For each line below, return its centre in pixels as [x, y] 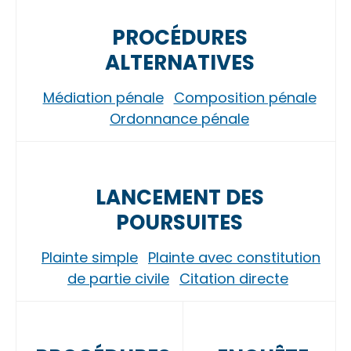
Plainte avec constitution [234, 257]
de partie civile [118, 279]
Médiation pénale [103, 98]
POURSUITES [179, 223]
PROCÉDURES [179, 38]
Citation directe [234, 279]
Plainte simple [90, 257]
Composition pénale [245, 98]
